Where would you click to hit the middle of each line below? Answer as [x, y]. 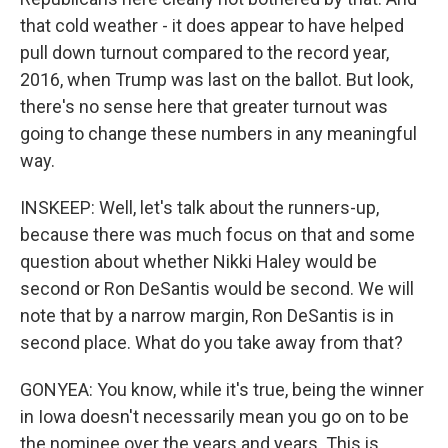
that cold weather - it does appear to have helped [212, 25]
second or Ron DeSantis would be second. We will [217, 288]
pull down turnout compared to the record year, [204, 52]
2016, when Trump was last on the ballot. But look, [216, 79]
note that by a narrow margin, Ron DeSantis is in [207, 315]
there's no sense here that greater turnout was [204, 106]
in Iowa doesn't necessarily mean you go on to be [214, 416]
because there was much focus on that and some [217, 234]
